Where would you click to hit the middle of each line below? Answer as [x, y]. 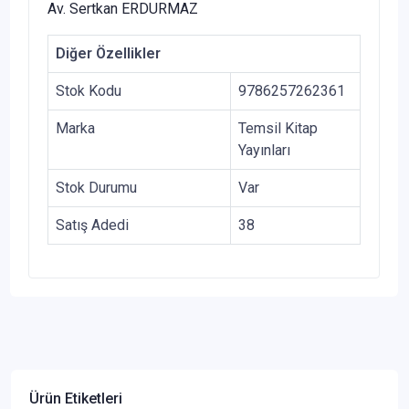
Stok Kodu [89, 91]
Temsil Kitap [278, 129]
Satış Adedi [92, 225]
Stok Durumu [96, 188]
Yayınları [264, 151]
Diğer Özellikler [108, 54]
